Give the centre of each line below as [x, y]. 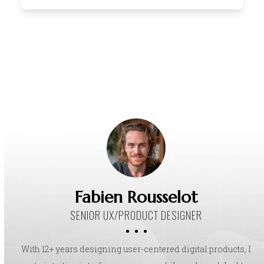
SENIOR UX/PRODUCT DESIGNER [136, 215]
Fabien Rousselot [136, 197]
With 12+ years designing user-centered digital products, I [136, 249]
